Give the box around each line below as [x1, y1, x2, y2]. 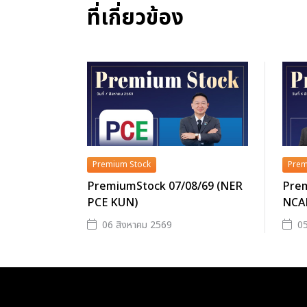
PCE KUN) [87, 194, 138, 211]
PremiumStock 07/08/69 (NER [87, 177, 243, 195]
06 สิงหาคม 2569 [102, 217, 172, 232]
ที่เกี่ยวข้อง [87, 1, 184, 34]
